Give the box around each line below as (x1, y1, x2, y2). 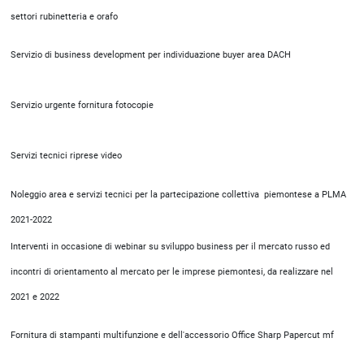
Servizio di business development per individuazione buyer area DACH (11, 50, 291, 60)
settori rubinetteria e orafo (11, 11, 118, 22)
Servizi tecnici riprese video (11, 150, 122, 161)
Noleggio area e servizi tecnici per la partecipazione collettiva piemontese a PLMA (11, 189, 346, 200)
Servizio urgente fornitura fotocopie (11, 100, 154, 110)
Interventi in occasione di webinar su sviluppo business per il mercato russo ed (11, 241, 330, 252)
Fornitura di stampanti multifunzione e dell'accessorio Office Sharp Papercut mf (11, 330, 334, 340)
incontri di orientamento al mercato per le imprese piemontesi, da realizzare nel (11, 266, 333, 277)
